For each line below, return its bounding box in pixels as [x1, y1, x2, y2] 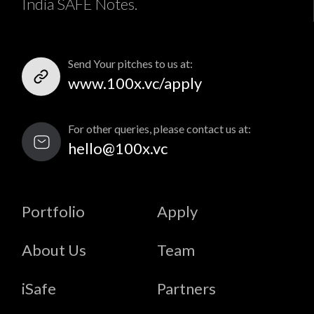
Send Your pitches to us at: [68, 56, 193, 70]
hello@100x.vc [68, 138, 168, 158]
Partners [157, 278, 216, 298]
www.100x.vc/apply [68, 73, 202, 93]
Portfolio [22, 201, 85, 221]
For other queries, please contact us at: [68, 121, 251, 135]
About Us [22, 240, 86, 259]
